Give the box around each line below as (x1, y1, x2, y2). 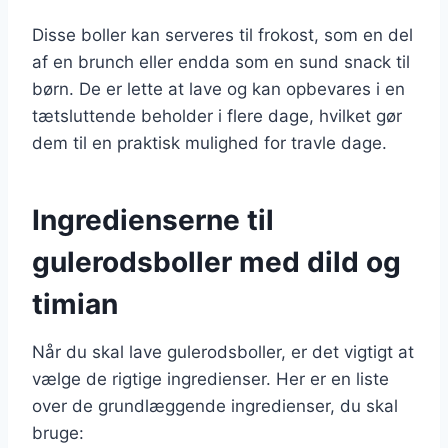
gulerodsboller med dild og (32, 244, 401, 279)
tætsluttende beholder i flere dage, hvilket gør (32, 105, 402, 126)
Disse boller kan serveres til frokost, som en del (32, 24, 413, 45)
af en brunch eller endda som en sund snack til (32, 51, 410, 72)
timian (32, 286, 118, 321)
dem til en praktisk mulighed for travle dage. (32, 132, 387, 153)
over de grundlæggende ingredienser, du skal (32, 395, 398, 416)
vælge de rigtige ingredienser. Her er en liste (32, 368, 389, 389)
